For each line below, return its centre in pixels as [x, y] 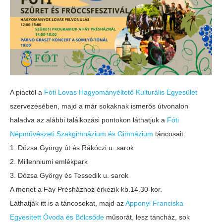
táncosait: [169, 134]
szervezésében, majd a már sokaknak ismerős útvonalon [99, 106]
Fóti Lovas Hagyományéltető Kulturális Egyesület [121, 92]
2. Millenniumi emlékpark [49, 161]
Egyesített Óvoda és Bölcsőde [57, 217]
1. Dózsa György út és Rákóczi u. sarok [72, 147]
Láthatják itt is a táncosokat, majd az [68, 203]
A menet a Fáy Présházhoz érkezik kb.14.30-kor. [86, 189]
